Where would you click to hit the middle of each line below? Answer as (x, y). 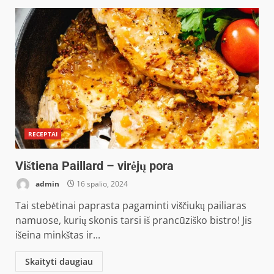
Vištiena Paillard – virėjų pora (94, 166)
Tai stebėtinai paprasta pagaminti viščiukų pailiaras (131, 206)
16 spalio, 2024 (101, 183)
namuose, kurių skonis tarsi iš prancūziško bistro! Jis (134, 220)
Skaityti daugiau (59, 261)
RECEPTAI (43, 134)
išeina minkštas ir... (58, 235)
